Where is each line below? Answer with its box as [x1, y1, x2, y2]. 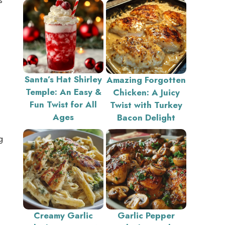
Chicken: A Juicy [113, 86, 180, 98]
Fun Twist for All [30, 98, 97, 110]
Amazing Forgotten [106, 73, 186, 86]
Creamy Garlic [34, 209, 93, 221]
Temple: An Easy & [25, 85, 101, 98]
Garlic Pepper [118, 209, 175, 221]
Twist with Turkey [110, 98, 182, 111]
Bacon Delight [117, 111, 175, 124]
